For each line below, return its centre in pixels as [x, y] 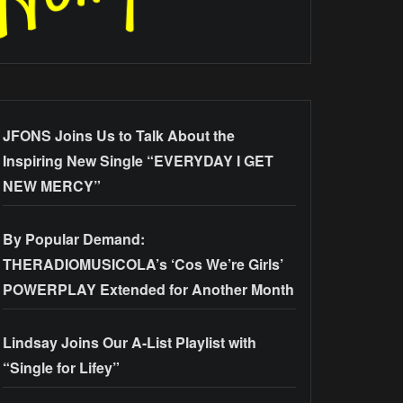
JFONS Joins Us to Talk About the [119, 136]
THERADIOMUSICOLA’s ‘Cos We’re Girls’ [143, 264]
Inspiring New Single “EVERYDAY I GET [138, 161]
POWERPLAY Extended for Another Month [148, 290]
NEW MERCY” [52, 186]
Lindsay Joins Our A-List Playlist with [130, 343]
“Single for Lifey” [61, 368]
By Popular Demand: [74, 239]
